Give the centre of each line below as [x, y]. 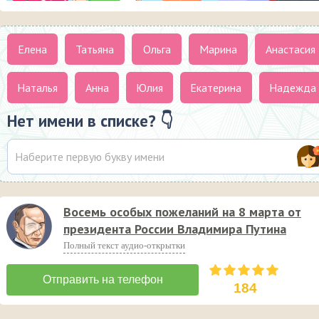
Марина [218, 49]
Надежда [292, 88]
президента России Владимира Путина [175, 229]
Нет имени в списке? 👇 [90, 121]
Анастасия [290, 49]
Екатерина [216, 88]
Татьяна [95, 49]
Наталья [38, 88]
